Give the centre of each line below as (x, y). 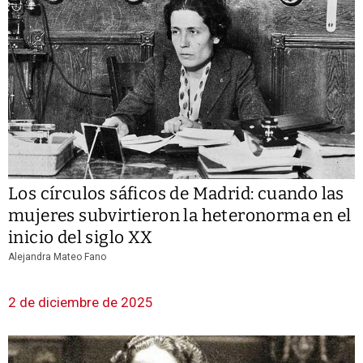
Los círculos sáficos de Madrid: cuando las (176, 194)
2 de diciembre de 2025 (81, 303)
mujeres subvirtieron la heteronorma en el (180, 216)
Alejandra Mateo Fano (57, 257)
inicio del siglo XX (81, 238)
